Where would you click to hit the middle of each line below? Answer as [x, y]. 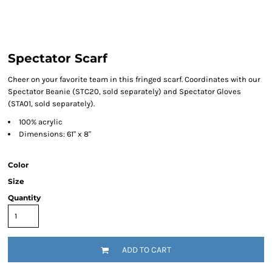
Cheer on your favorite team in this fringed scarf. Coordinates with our [134, 79]
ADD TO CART [147, 250]
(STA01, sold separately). [51, 104]
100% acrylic [41, 122]
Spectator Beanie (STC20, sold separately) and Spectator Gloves [124, 91]
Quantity [24, 198]
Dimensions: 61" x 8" [55, 134]
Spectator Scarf [58, 58]
